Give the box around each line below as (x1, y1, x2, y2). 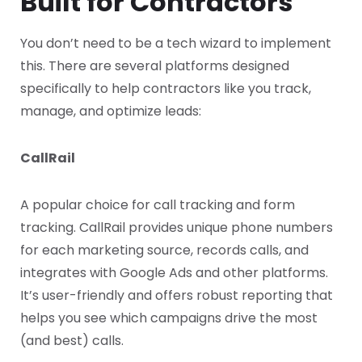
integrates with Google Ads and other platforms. (20, 263, 328, 283)
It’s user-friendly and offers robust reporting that (20, 286, 333, 305)
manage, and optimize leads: (20, 102, 201, 121)
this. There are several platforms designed (20, 57, 289, 76)
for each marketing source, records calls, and (20, 241, 309, 260)
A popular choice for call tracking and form (20, 196, 295, 215)
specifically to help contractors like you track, (20, 79, 311, 99)
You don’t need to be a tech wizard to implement (20, 34, 331, 53)
